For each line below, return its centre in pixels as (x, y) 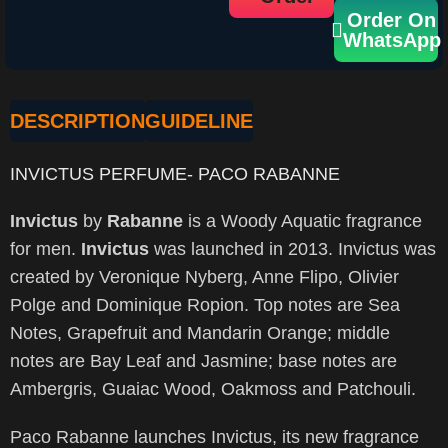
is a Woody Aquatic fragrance (302, 221)
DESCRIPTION (77, 121)
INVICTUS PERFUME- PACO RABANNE (175, 174)
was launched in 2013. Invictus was (292, 249)
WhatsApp (391, 40)
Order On (392, 20)
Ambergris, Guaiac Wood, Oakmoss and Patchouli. (213, 389)
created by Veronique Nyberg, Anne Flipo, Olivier (204, 277)
